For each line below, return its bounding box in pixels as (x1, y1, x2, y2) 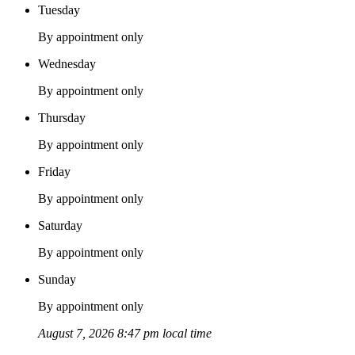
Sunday (38, 272, 76, 286)
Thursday (38, 110, 86, 124)
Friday (38, 164, 71, 178)
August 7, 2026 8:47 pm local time (38, 326, 212, 340)
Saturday (38, 218, 82, 232)
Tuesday (38, 2, 80, 17)
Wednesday (38, 56, 96, 71)
